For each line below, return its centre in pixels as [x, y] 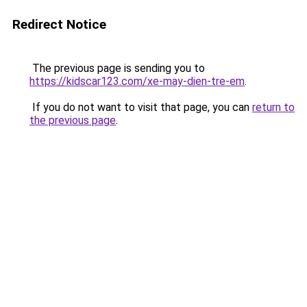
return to [273, 107]
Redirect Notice [59, 24]
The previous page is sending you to [117, 68]
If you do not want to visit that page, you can [141, 107]
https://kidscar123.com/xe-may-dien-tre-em [137, 81]
